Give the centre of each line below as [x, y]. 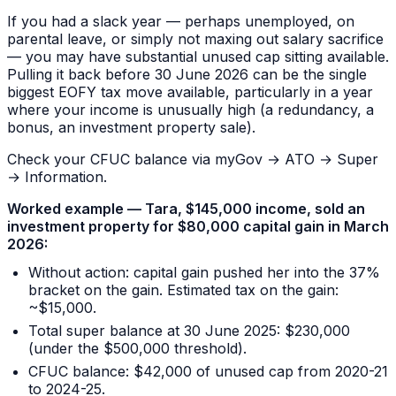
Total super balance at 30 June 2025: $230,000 [189, 331]
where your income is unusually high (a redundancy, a [190, 110]
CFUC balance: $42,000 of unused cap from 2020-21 [208, 371]
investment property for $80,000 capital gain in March [198, 227]
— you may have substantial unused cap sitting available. [198, 57]
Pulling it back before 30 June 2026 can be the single [187, 75]
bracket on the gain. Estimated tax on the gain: [183, 290]
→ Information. [57, 177]
